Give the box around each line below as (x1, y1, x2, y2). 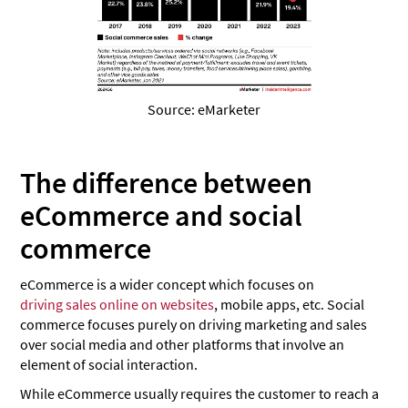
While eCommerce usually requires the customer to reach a (20, 384, 380, 403)
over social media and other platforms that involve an (20, 335, 345, 354)
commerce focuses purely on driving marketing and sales (20, 315, 368, 334)
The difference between (20, 165, 313, 202)
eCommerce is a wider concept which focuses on (20, 275, 315, 294)
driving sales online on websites (20, 295, 215, 314)
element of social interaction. (20, 355, 201, 374)
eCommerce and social (20, 198, 303, 235)
